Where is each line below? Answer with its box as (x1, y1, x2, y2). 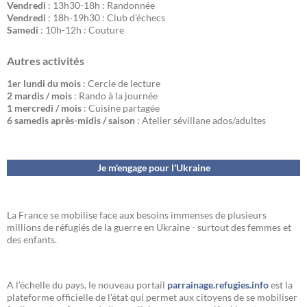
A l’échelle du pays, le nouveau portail (7, 279, 167, 291)
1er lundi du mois (7, 77, 81, 89)
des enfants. (7, 234, 57, 245)
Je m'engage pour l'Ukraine (97, 162, 210, 173)
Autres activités (7, 54, 84, 67)
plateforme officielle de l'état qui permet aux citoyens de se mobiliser (7, 291, 297, 303)
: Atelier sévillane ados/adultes (135, 114, 266, 126)
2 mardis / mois (7, 90, 72, 101)
